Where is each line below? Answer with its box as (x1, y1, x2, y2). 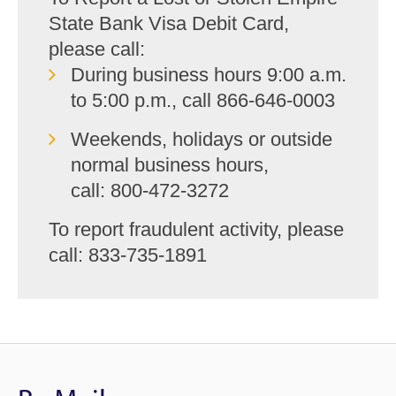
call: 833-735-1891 (49, 244, 207, 266)
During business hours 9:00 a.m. (71, 64, 346, 86)
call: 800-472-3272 (71, 179, 229, 202)
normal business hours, (71, 154, 269, 176)
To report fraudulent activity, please (49, 218, 344, 240)
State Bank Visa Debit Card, (49, 12, 289, 34)
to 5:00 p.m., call (71, 89, 217, 111)
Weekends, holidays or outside (71, 128, 332, 150)
